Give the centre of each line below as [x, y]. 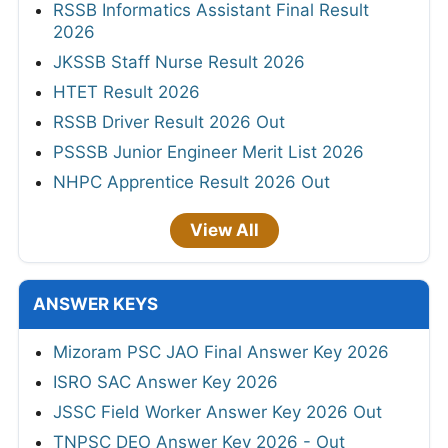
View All [224, 229]
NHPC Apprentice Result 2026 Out [191, 181]
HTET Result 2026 [126, 91]
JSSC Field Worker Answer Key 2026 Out [217, 411]
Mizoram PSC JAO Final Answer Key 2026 [221, 351]
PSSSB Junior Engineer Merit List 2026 [208, 151]
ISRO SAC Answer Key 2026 [165, 381]
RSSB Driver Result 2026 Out [169, 121]
